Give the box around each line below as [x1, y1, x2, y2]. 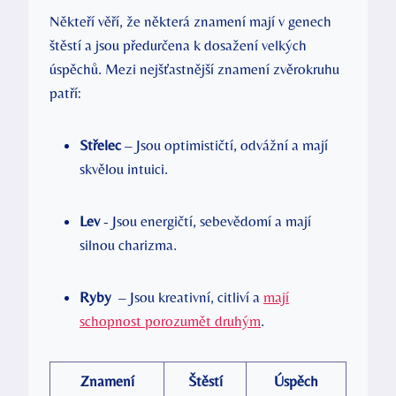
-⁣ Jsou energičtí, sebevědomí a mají [100, 211, 311, 230]
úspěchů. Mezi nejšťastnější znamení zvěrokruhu [49, 59, 339, 78]
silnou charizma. [80, 235, 177, 254]
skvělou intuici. [80, 159, 168, 178]
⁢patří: [49, 83, 81, 102]
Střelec [80, 135, 121, 154]
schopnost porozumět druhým [80, 311, 261, 330]
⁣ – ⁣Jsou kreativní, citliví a [111, 287, 263, 306]
